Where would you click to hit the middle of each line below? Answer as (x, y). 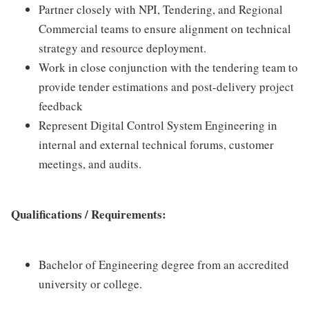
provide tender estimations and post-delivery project (166, 87)
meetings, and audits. (90, 164)
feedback (61, 106)
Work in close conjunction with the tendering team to (168, 68)
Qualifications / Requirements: (89, 215)
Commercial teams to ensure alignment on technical (165, 29)
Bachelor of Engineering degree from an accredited (164, 265)
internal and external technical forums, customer (156, 145)
